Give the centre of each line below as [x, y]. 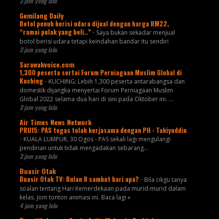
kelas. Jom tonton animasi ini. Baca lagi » [75, 197]
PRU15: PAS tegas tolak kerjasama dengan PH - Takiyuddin [103, 130]
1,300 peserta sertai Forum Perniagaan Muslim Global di [100, 72]
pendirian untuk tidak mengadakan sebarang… [84, 148]
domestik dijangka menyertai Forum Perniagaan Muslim [96, 90]
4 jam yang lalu [38, 205]
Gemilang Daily [41, 15]
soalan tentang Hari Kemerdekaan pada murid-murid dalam [102, 188]
